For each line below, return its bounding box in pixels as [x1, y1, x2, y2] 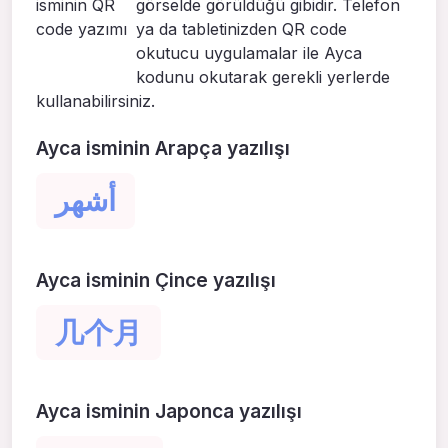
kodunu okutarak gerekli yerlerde [136, 67, 390, 88]
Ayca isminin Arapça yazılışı [36, 136, 290, 161]
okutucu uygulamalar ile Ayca [136, 43, 362, 64]
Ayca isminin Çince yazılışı [36, 267, 276, 292]
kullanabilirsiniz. [36, 91, 155, 112]
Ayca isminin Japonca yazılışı [36, 399, 302, 424]
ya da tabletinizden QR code [136, 19, 347, 40]
